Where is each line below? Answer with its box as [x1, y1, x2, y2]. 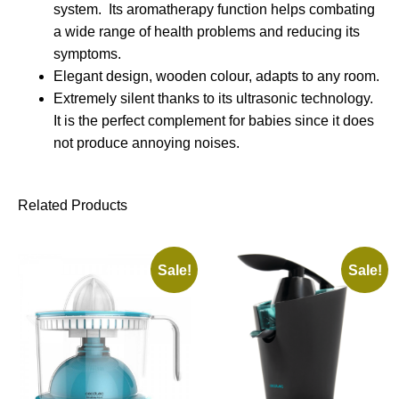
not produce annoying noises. [53, 134, 240, 151]
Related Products [18, 197, 127, 213]
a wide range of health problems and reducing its [53, 23, 360, 39]
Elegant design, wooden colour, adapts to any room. [53, 68, 379, 84]
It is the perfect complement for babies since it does [53, 112, 374, 128]
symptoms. [53, 45, 121, 61]
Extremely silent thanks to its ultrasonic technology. [53, 90, 373, 106]
